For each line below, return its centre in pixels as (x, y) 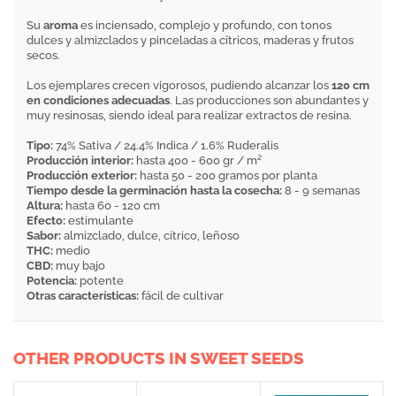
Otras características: (83, 296)
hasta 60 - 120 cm (111, 206)
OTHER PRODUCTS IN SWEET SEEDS (159, 358)
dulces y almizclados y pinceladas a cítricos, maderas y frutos (190, 40)
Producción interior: (80, 160)
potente (100, 281)
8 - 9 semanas (321, 190)
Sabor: (44, 236)
